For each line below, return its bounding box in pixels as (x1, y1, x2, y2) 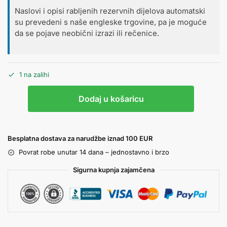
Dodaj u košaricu (78, 94, 144, 104)
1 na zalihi (19, 70, 49, 79)
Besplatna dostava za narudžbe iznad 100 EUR (8, 134, 153, 143)
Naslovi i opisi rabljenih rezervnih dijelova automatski (15, 6, 205, 16)
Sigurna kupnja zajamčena (72, 166, 155, 174)
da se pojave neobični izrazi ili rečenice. (15, 28, 159, 39)
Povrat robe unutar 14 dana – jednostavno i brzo (19, 148, 169, 157)
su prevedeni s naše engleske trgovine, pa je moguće (15, 17, 207, 27)
